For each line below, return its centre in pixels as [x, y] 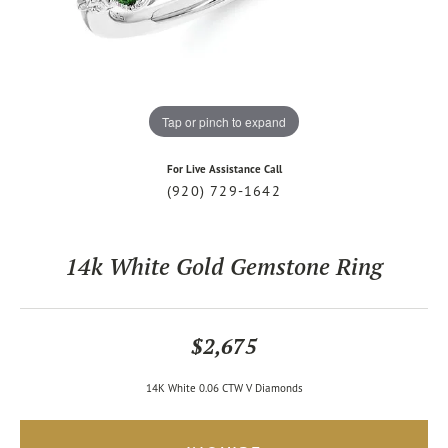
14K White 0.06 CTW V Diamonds [224, 388]
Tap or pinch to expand [224, 121]
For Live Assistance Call [224, 169]
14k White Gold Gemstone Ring [224, 266]
